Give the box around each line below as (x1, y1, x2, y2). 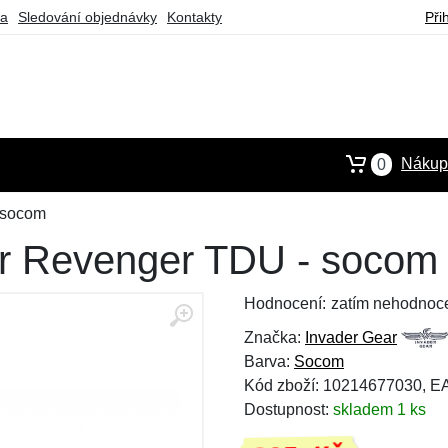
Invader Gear (305, 329, 397, 346)
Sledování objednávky (18, 9, 157, 25)
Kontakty (167, 9, 222, 25)
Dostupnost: (244, 401, 333, 418)
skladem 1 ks (333, 401, 426, 418)
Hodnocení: (244, 295, 326, 312)
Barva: (244, 353, 294, 370)
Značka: (244, 329, 305, 346)
